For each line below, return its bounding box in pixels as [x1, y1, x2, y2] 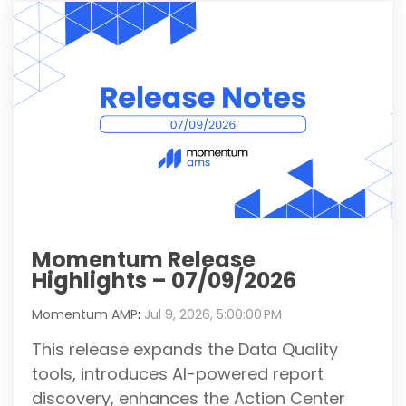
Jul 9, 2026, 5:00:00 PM [144, 304, 282, 324]
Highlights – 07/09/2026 [32, 265, 296, 295]
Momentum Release [32, 244, 256, 275]
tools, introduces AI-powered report [32, 362, 324, 385]
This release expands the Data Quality [32, 337, 338, 361]
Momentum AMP [32, 304, 138, 324]
